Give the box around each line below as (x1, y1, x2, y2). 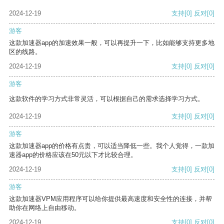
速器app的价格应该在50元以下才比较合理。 (9, 151, 137, 159)
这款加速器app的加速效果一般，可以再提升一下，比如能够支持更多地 (9, 39, 214, 47)
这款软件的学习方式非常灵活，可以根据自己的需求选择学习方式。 (9, 95, 204, 103)
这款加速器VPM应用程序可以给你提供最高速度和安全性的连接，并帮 (9, 195, 212, 203)
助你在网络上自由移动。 (9, 204, 80, 212)
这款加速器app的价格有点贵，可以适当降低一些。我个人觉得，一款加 (9, 142, 214, 150)
